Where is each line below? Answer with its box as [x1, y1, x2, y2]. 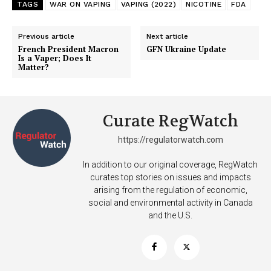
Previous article [18, 32, 74, 41]
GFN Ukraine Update [146, 44, 227, 55]
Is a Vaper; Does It [18, 53, 91, 64]
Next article [146, 32, 189, 41]
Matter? [18, 62, 49, 73]
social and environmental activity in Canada [88, 198, 253, 208]
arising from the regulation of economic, [93, 185, 247, 195]
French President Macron [18, 44, 119, 55]
